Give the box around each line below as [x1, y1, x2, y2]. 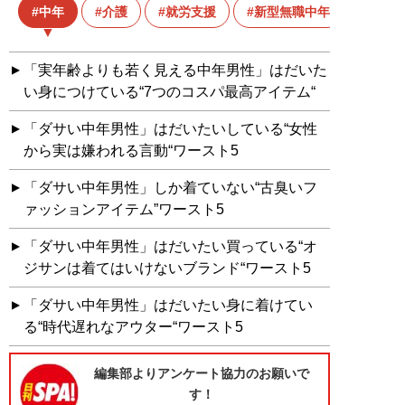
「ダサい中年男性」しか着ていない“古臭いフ [24, 180, 317, 196]
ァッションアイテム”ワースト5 [24, 202, 224, 218]
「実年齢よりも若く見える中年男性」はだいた [24, 62, 327, 79]
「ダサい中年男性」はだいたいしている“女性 [24, 121, 317, 137]
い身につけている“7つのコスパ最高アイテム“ [24, 84, 316, 100]
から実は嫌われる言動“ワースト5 [24, 143, 239, 159]
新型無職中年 [254, 4, 330, 19]
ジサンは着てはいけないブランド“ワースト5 [24, 260, 311, 277]
